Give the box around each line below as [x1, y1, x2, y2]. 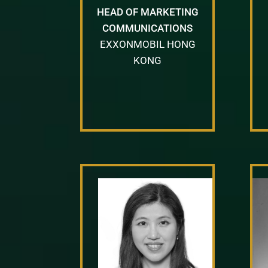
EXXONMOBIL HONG [99, 38, 196, 50]
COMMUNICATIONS [102, 22, 193, 34]
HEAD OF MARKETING [96, 5, 199, 18]
